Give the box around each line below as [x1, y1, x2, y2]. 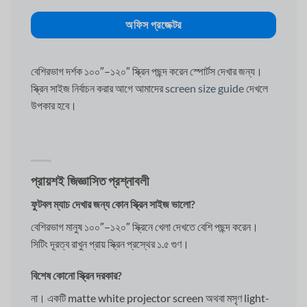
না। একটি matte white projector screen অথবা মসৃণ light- [31, 291, 269, 305]
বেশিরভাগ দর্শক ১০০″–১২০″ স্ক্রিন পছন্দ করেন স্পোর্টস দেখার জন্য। [31, 64, 262, 78]
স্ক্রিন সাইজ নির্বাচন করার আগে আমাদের [31, 82, 165, 95]
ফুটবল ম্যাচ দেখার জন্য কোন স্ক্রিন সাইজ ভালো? [31, 197, 195, 211]
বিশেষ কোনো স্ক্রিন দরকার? [31, 269, 122, 282]
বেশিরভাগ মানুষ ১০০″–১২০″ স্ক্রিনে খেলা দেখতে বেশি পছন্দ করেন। [31, 220, 258, 234]
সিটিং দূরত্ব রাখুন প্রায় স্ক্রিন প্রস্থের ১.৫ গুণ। [31, 237, 189, 251]
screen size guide [165, 82, 244, 95]
